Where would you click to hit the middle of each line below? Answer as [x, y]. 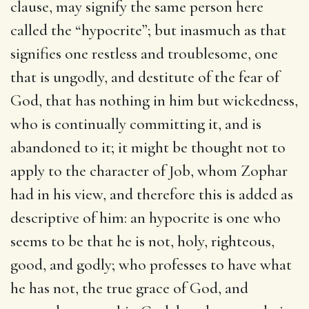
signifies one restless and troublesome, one [144, 53]
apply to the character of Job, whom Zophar [149, 171]
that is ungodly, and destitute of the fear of [145, 77]
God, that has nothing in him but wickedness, [154, 100]
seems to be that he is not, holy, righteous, [142, 241]
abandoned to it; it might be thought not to [148, 147]
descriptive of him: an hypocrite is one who [146, 218]
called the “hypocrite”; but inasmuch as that [148, 30]
